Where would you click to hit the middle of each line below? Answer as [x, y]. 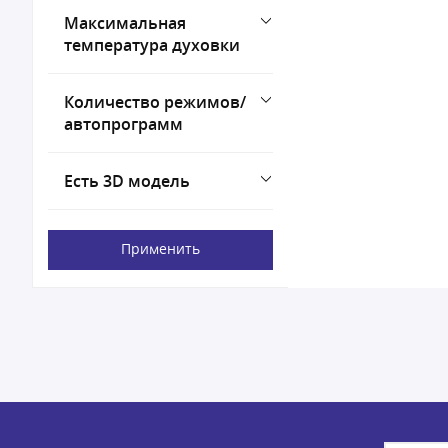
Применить [160, 248]
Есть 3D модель [127, 181]
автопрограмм [123, 124]
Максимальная [125, 23]
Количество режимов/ [155, 102]
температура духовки [152, 45]
